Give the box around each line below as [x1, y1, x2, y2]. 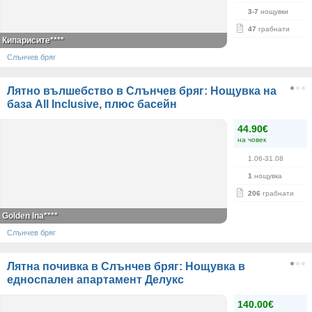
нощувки [258, 8, 288, 15]
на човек [237, 136, 266, 143]
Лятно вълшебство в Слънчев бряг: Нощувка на [7, 85, 276, 97]
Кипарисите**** [2, 36, 64, 45]
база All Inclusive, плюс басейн [7, 98, 177, 110]
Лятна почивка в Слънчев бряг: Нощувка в [7, 260, 245, 272]
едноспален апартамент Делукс [7, 274, 184, 286]
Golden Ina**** [2, 211, 58, 221]
